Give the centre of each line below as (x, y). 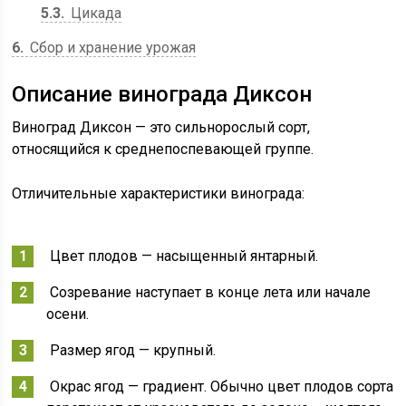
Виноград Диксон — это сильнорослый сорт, (161, 127)
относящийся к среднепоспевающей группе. (163, 149)
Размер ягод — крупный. (131, 350)
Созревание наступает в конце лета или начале (209, 292)
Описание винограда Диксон (162, 94)
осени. (68, 314)
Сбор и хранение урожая (111, 47)
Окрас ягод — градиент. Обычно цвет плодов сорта (220, 386)
